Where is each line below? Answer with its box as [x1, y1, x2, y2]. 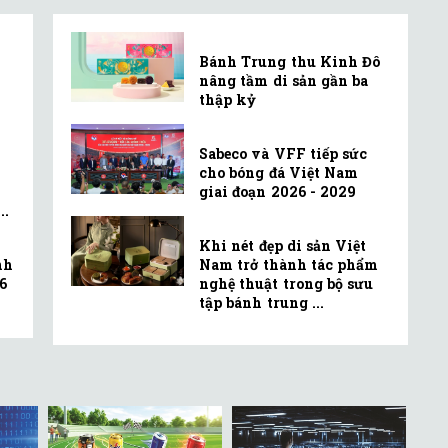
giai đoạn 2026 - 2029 [199, 182, 357, 202]
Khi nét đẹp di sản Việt [199, 236, 367, 256]
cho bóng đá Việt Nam [199, 163, 359, 183]
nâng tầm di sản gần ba [199, 71, 369, 91]
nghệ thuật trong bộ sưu [199, 274, 374, 294]
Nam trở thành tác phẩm [199, 255, 379, 275]
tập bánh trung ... [199, 293, 324, 313]
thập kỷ [199, 90, 257, 110]
